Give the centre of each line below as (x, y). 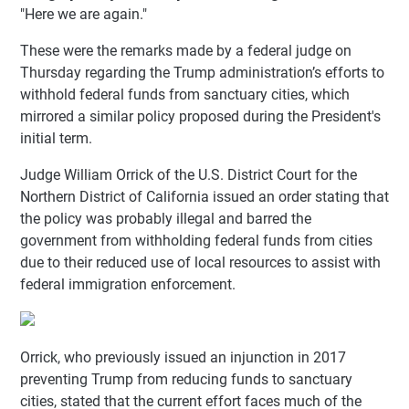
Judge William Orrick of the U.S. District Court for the (189, 174)
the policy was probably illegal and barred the (166, 218)
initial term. (56, 138)
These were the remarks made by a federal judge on (186, 50)
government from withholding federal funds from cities (196, 240)
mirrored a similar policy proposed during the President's (200, 116)
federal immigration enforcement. (128, 284)
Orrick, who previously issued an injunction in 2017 (183, 357)
